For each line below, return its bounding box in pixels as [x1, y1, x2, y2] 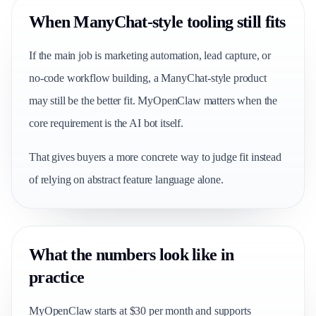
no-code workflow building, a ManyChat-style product [29, 72, 267, 84]
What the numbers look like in [29, 245, 234, 264]
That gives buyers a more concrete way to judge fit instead [29, 151, 281, 163]
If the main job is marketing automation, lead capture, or [29, 49, 271, 61]
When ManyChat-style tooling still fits [29, 13, 286, 31]
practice [29, 268, 85, 286]
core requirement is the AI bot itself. [29, 117, 183, 129]
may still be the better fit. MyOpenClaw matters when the [29, 95, 278, 107]
